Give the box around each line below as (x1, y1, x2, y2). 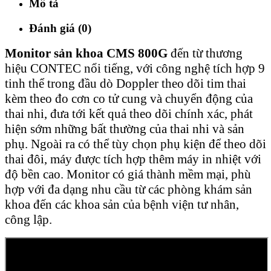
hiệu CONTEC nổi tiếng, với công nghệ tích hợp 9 (5, 61, 265, 76)
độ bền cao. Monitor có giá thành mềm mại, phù (5, 167, 251, 182)
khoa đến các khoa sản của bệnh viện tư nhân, (5, 197, 239, 212)
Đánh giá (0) (29, 21, 91, 34)
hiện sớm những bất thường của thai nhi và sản (5, 122, 244, 137)
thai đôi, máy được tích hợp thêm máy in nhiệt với (5, 152, 261, 167)
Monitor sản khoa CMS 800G (5, 46, 168, 61)
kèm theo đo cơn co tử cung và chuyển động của (5, 91, 253, 106)
